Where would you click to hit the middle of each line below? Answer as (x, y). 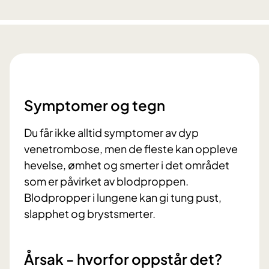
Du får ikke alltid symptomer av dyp (111, 133)
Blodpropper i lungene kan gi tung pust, (123, 198)
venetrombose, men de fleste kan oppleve (131, 149)
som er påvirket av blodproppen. (106, 181)
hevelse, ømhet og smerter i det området (127, 165)
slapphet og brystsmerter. (91, 214)
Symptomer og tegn (96, 105)
